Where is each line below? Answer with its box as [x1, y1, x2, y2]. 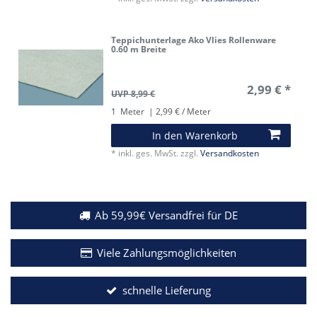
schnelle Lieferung [122, 282, 211, 298]
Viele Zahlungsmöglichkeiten [97, 245, 237, 260]
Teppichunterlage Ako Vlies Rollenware [111, 33, 277, 46]
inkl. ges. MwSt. [118, 146, 179, 159]
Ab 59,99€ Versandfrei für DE [95, 207, 238, 223]
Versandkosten [200, 146, 260, 159]
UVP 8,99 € [111, 87, 156, 100]
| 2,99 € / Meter [146, 105, 212, 117]
